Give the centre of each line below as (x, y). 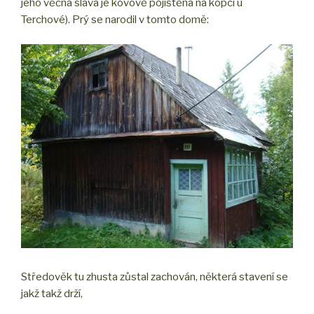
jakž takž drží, (52, 294)
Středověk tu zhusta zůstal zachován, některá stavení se (155, 277)
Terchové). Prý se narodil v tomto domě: (115, 20)
